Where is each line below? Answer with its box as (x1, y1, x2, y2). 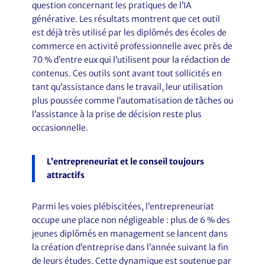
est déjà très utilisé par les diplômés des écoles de (31, 27, 227, 38)
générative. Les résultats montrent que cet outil (31, 14, 220, 24)
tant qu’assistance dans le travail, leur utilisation (31, 82, 223, 92)
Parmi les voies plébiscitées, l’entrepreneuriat (31, 201, 214, 212)
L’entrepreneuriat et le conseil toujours (46, 156, 204, 167)
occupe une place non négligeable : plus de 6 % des (31, 215, 230, 225)
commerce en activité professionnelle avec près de (31, 41, 232, 51)
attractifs (46, 170, 85, 180)
